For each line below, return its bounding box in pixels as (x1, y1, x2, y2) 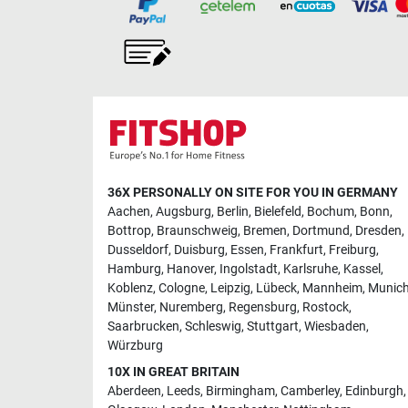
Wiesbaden (304, 318, 366, 334)
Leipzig (210, 280, 250, 296)
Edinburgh (345, 382, 403, 399)
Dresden (355, 222, 402, 239)
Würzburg (107, 337, 163, 353)
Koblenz (107, 280, 153, 296)
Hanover (167, 260, 214, 277)
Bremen (243, 222, 287, 239)
